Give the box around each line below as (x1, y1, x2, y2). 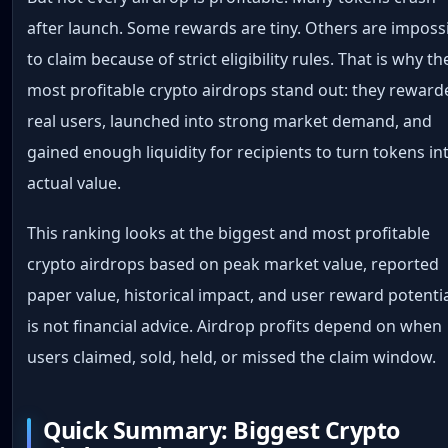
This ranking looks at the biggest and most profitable (27, 221, 431, 244)
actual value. (27, 172, 122, 195)
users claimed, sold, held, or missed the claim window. (27, 345, 437, 368)
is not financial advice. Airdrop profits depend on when (27, 314, 443, 337)
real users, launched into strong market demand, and (27, 110, 433, 133)
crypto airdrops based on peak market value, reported (27, 252, 440, 275)
